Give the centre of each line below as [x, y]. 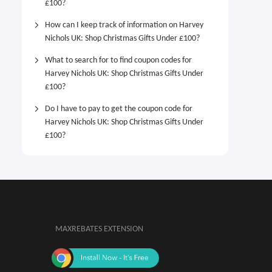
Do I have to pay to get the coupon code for [119, 109]
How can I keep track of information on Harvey [124, 25]
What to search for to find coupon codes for [118, 60]
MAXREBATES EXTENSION [99, 229]
